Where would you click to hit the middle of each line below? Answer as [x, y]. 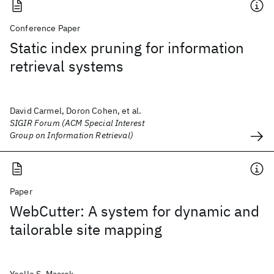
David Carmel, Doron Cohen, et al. [76, 111]
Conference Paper [45, 28]
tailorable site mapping [86, 229]
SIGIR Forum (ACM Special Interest [77, 123]
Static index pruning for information [127, 48]
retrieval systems [67, 66]
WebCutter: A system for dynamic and [135, 211]
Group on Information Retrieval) [72, 135]
